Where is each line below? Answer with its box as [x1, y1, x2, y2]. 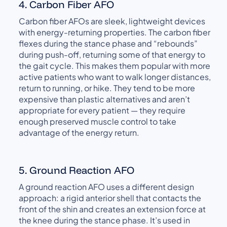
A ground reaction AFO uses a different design [19, 181, 195, 192]
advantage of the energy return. [19, 127, 140, 138]
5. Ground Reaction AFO [19, 163, 135, 176]
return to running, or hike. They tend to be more [19, 82, 196, 93]
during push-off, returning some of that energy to [19, 49, 206, 60]
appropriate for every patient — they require [19, 104, 186, 116]
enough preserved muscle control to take [19, 116, 177, 127]
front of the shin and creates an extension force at [19, 203, 206, 214]
